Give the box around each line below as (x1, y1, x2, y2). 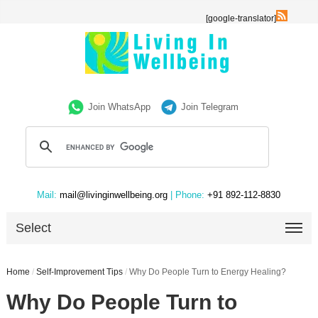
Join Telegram (181, 102, 239, 112)
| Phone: (170, 190, 205, 200)
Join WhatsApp (88, 102, 151, 112)
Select (16, 221, 52, 235)
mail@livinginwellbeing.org (57, 190, 171, 200)
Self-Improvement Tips (35, 267, 123, 277)
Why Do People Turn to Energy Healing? (128, 267, 286, 277)
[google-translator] (206, 13, 277, 23)
